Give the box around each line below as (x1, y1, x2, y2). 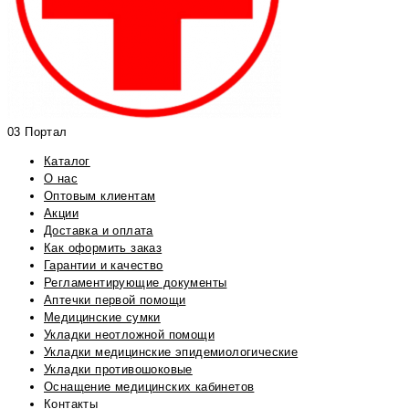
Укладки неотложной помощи (44, 328, 215, 342)
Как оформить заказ (44, 241, 163, 256)
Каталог (44, 154, 90, 169)
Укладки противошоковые (44, 362, 193, 377)
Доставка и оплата (44, 224, 153, 238)
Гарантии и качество (44, 258, 163, 273)
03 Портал (7, 125, 68, 140)
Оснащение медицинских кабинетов (44, 380, 255, 394)
